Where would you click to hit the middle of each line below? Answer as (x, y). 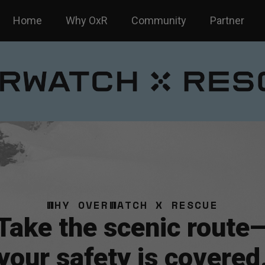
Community (159, 20)
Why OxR (87, 20)
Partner (227, 20)
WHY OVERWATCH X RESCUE (132, 204)
